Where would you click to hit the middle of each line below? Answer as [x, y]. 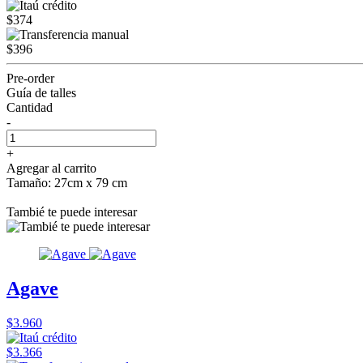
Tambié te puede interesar [72, 211]
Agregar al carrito [51, 168]
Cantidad [30, 107]
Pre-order [30, 78]
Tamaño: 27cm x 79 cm [67, 182]
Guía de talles [41, 92]
